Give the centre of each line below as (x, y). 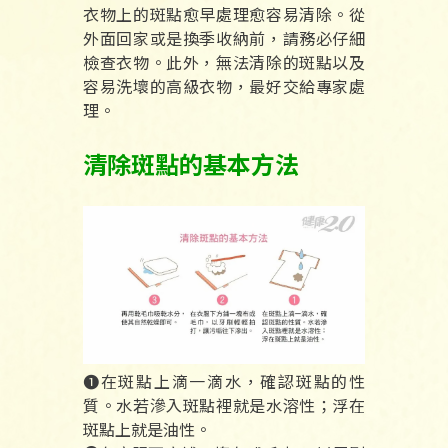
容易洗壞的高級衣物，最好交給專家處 (224, 85)
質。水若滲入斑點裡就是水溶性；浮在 (224, 405)
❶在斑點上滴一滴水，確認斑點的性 (224, 381)
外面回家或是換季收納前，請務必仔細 (224, 37)
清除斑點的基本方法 (191, 163)
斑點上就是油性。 (147, 429)
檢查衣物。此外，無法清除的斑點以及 (224, 61)
